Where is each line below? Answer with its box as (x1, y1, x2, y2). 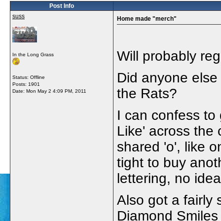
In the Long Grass (12, 52, 54, 57)
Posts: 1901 (12, 81, 40, 87)
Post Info (49, 2, 74, 9)
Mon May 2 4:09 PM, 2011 (26, 88, 86, 94)
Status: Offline (12, 74, 45, 80)
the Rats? (117, 86, 177, 101)
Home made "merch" (117, 15, 177, 22)
